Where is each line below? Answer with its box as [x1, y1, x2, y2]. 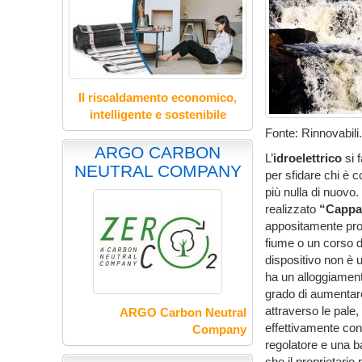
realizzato [265, 202, 320, 216]
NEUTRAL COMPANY [74, 162, 242, 181]
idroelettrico [273, 151, 343, 165]
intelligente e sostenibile [89, 107, 226, 122]
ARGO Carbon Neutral [120, 305, 247, 320]
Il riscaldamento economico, [78, 90, 238, 105]
